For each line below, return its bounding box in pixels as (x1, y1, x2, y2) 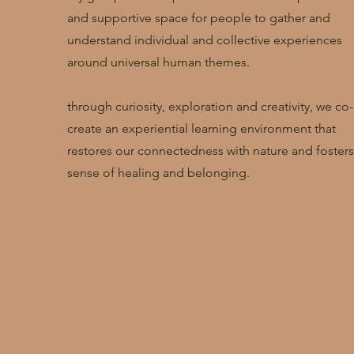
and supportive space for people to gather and (66, 10, 330, 25)
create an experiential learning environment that (66, 121, 336, 136)
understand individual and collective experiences (66, 32, 342, 47)
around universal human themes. (66, 55, 250, 70)
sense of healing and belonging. (66, 165, 250, 180)
